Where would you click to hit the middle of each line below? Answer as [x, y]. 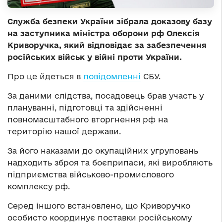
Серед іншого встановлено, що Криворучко [99, 205]
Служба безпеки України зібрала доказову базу [110, 21]
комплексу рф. [39, 186]
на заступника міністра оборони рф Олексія [104, 33]
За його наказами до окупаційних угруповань [103, 150]
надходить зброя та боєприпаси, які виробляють [110, 162]
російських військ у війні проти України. [95, 57]
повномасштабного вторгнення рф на [88, 119]
